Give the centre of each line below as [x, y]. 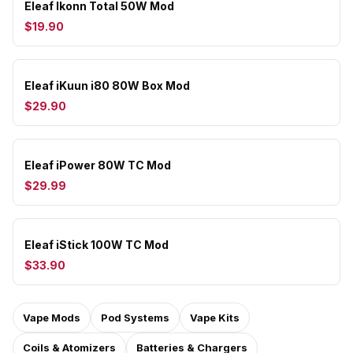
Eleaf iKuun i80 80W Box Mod [107, 85]
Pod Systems [135, 318]
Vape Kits [215, 318]
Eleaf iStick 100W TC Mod [97, 245]
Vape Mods [52, 318]
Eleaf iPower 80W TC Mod [98, 165]
